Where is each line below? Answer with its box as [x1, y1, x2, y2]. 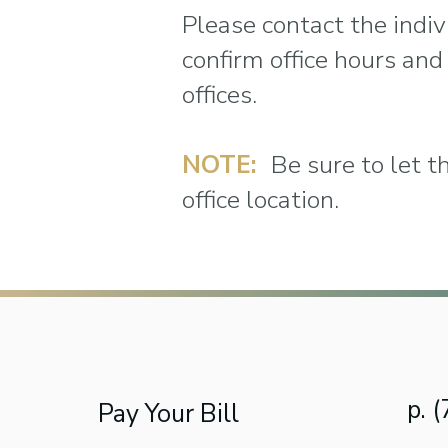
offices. [182, 78, 257, 112]
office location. [182, 183, 339, 217]
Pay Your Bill [97, 397, 239, 431]
